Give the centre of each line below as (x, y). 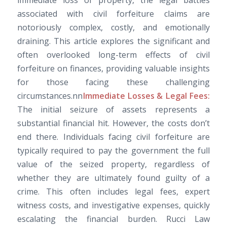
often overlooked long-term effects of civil (113, 55)
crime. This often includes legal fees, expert (113, 192)
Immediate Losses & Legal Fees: (146, 96)
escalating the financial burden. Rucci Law (113, 219)
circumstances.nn (50, 96)
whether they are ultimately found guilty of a (113, 178)
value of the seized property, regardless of (113, 164)
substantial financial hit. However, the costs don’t (113, 123)
